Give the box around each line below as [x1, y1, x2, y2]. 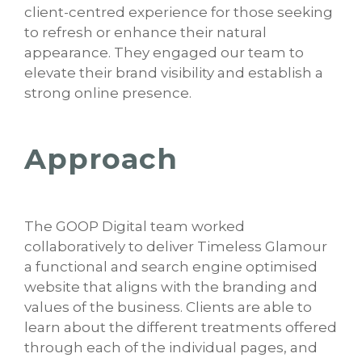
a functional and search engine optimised [24, 258, 318, 275]
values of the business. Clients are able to [24, 298, 312, 315]
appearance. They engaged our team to [24, 44, 304, 61]
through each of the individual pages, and [24, 339, 318, 356]
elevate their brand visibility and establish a [24, 64, 323, 81]
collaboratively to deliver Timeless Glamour [24, 238, 327, 255]
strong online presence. [24, 84, 192, 101]
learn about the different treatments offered [24, 318, 337, 335]
